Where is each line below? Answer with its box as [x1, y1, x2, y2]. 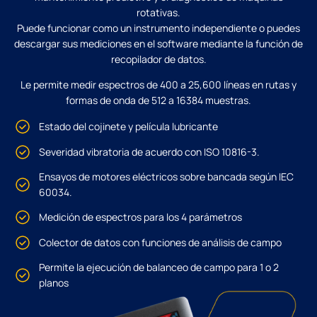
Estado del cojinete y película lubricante [39, 120, 218, 134]
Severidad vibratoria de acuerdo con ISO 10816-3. [39, 145, 260, 159]
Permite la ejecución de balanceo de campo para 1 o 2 [39, 260, 279, 275]
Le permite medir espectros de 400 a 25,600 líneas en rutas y [21, 78, 296, 92]
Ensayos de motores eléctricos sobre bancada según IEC [39, 170, 294, 184]
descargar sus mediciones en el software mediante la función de [14, 36, 303, 50]
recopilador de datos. [110, 52, 207, 66]
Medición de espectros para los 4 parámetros [39, 210, 242, 224]
